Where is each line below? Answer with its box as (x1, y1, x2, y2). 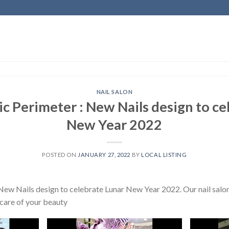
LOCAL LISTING (141, 151, 187, 158)
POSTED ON (42, 151, 78, 158)
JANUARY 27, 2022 (78, 151, 131, 158)
